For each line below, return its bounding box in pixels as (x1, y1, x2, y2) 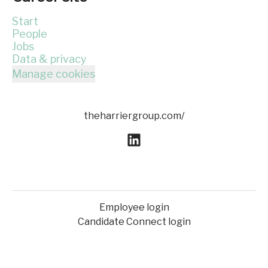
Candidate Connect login (77, 216, 191, 228)
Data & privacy (12, 53, 87, 65)
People (12, 28, 47, 40)
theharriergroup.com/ (84, 110, 184, 121)
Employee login (99, 202, 169, 214)
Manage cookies (12, 68, 95, 80)
